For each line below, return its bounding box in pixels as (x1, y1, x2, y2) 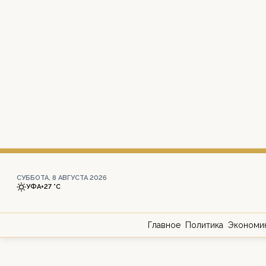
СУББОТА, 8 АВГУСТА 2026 (17, 174, 107, 182)
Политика (185, 220, 223, 230)
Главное (148, 220, 180, 230)
